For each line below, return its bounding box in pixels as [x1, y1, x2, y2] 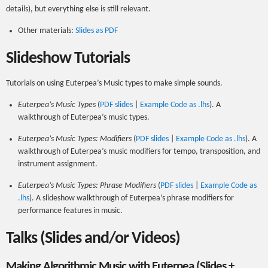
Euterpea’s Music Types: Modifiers [18, 135, 132, 144]
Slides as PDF [75, 26, 118, 35]
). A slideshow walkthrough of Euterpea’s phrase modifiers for [29, 194, 234, 203]
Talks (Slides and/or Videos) [6, 230, 180, 247]
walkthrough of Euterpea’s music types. [18, 113, 150, 122]
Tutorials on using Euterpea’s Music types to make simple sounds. [6, 79, 223, 88]
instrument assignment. [18, 160, 98, 169]
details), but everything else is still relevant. [6, 5, 151, 14]
